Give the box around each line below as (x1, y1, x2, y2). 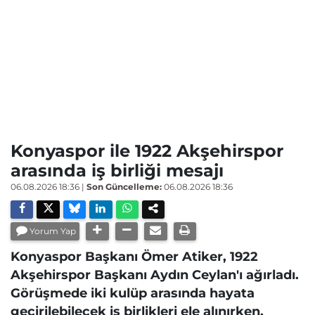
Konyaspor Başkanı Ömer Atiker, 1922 (11, 249, 258, 264)
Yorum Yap (30, 226, 77, 236)
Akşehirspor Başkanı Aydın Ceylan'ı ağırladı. (11, 267, 299, 282)
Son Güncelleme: (86, 181, 162, 192)
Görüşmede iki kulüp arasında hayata (11, 285, 255, 300)
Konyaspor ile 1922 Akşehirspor (11, 141, 283, 161)
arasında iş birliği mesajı (11, 160, 224, 181)
